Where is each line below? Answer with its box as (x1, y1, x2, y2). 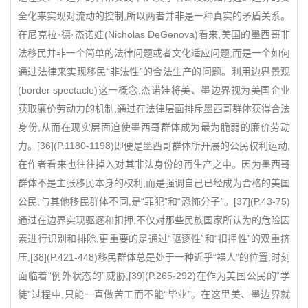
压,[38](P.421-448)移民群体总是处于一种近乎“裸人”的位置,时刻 (18, 252, 290, 263)
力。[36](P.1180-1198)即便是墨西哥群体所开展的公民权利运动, (18, 140, 290, 151)
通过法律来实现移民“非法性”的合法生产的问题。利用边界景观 (18, 66, 290, 77)
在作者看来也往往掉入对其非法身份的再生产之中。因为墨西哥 (18, 159, 290, 170)
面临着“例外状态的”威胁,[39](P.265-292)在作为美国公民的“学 (18, 270, 290, 281)
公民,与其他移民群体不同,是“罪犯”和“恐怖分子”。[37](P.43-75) (18, 196, 290, 207)
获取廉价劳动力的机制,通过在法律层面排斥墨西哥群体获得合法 (18, 103, 290, 114)
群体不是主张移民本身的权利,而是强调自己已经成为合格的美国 (18, 177, 290, 188)
